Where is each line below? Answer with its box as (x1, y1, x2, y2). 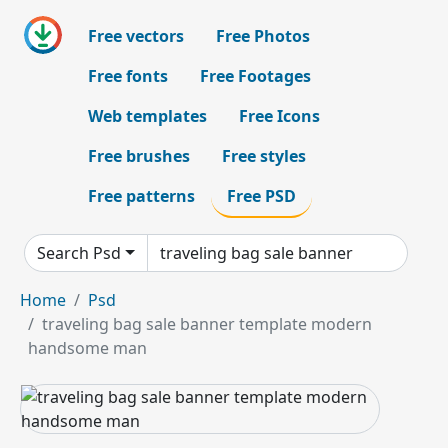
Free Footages (200, 65, 311, 87)
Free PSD (227, 185, 296, 207)
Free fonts (88, 65, 168, 87)
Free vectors (88, 25, 184, 47)
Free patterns (88, 185, 195, 207)
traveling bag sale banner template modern (42, 313, 372, 335)
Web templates (88, 105, 207, 127)
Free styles (222, 145, 306, 167)
